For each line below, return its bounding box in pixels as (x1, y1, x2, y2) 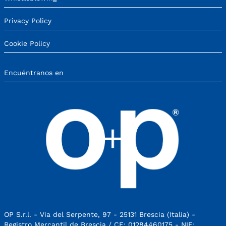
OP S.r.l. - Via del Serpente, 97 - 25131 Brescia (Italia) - (4, 210, 195, 219)
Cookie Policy (4, 39, 50, 47)
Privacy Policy (4, 16, 51, 25)
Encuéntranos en (4, 69, 64, 77)
